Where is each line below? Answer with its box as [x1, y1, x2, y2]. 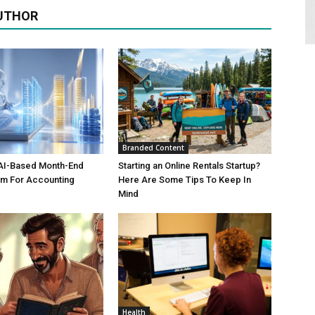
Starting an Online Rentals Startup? [118, 160, 260, 171]
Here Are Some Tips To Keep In [118, 174, 251, 185]
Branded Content [122, 143, 184, 153]
